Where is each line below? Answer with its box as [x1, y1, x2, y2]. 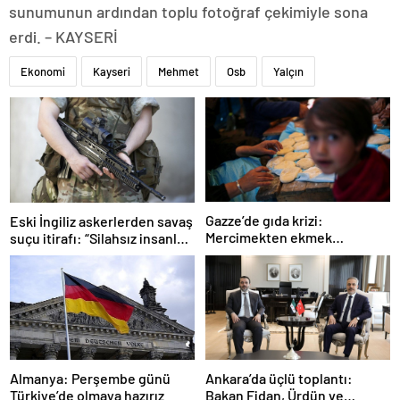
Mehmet [158, 64, 199, 79]
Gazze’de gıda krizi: [205, 212, 323, 229]
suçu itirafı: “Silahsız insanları [10, 229, 193, 246]
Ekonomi [21, 64, 65, 79]
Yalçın [273, 64, 304, 79]
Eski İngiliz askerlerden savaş [10, 212, 193, 229]
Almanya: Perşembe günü [10, 370, 171, 387]
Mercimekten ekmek [205, 229, 332, 246]
